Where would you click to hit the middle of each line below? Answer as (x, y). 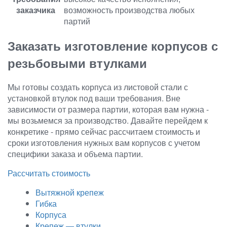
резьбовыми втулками (77, 63)
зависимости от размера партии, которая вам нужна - (108, 109)
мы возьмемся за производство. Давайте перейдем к (108, 121)
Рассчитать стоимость (49, 173)
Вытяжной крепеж (70, 193)
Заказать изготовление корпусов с (113, 46)
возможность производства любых (129, 10)
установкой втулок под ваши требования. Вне (94, 98)
